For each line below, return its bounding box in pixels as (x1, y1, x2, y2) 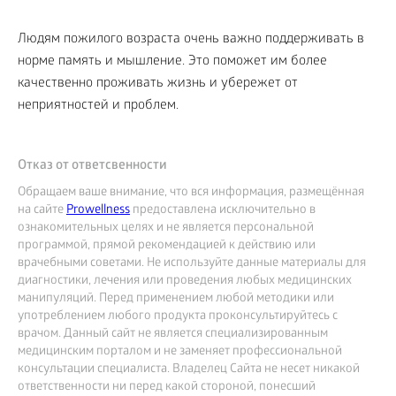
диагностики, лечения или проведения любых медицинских (18, 273, 352, 289)
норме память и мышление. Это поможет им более (18, 53, 327, 70)
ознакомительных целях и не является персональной (18, 220, 314, 236)
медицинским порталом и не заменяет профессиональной (18, 344, 342, 360)
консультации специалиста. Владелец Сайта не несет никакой (18, 362, 360, 377)
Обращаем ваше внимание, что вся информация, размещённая (18, 185, 364, 201)
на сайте (18, 202, 66, 218)
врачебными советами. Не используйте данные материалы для (18, 255, 366, 271)
